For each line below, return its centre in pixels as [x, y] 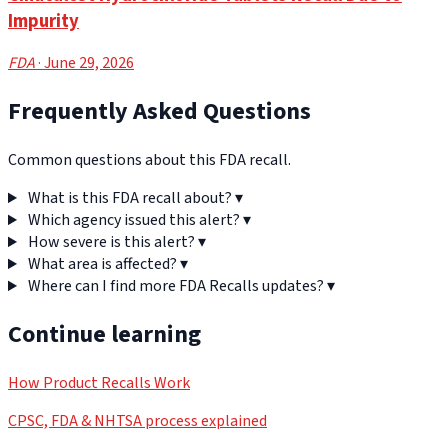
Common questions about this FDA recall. [149, 160]
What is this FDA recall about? [129, 198]
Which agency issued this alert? [133, 220]
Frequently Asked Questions [159, 112]
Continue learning [104, 335]
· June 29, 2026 [84, 63]
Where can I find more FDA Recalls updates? [175, 286]
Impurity [43, 20]
